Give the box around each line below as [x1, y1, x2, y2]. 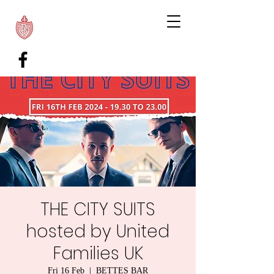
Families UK [53, 242, 143, 265]
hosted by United [26, 220, 169, 243]
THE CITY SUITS [40, 198, 155, 221]
